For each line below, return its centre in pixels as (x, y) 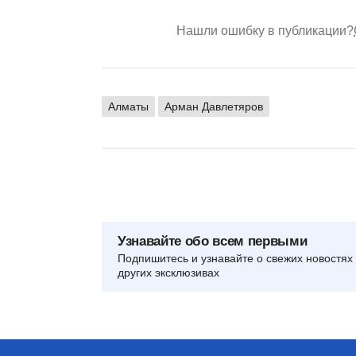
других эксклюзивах (168, 273)
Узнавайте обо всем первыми (213, 242)
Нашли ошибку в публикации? (265, 31)
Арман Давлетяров (214, 107)
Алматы (128, 107)
